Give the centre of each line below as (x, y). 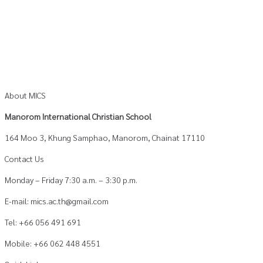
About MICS (25, 95)
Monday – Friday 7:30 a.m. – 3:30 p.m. (71, 180)
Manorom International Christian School (78, 117)
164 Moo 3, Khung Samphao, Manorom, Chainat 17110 (105, 138)
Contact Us (24, 159)
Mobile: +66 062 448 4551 (53, 243)
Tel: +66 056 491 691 (43, 222)
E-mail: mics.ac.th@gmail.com (57, 201)
